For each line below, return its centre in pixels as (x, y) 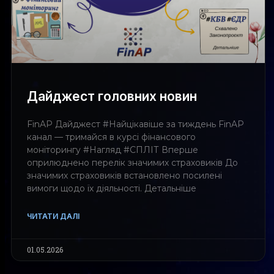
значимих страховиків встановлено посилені (124, 176)
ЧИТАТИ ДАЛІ (53, 217)
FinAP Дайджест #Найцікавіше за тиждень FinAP (135, 124)
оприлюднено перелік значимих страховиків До (132, 163)
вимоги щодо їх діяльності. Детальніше (112, 189)
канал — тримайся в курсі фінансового (111, 137)
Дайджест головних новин (112, 97)
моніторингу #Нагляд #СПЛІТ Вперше (113, 150)
